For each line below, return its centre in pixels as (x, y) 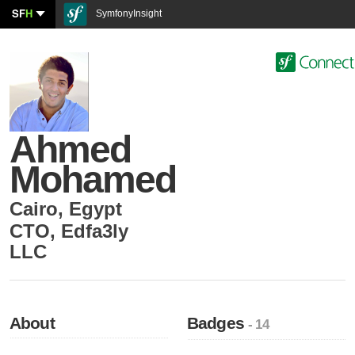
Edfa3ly (95, 231)
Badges (218, 323)
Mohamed (93, 179)
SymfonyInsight (128, 13)
